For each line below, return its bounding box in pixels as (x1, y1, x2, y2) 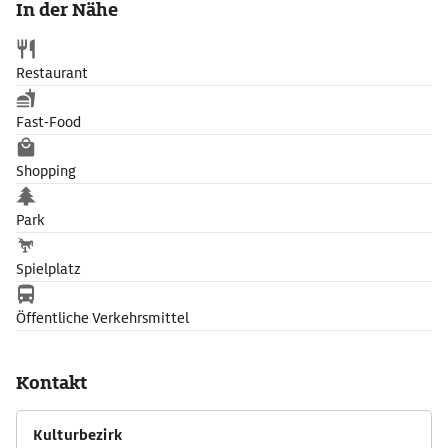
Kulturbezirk (33, 426, 122, 444)
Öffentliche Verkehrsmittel (16, 309, 189, 327)
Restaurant (16, 64, 88, 82)
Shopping (16, 162, 76, 180)
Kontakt (16, 371, 87, 394)
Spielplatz (16, 260, 81, 278)
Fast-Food (16, 113, 81, 131)
